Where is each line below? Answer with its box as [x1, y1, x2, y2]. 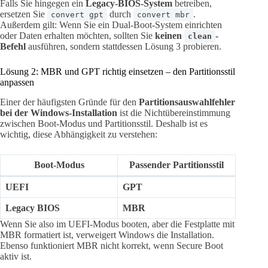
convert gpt [51, 10, 103, 19]
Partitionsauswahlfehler [139, 96, 235, 107]
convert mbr [137, 10, 190, 19]
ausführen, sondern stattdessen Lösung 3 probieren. [26, 41, 221, 51]
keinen [155, 30, 184, 41]
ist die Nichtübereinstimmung [117, 107, 230, 118]
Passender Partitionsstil [129, 159, 224, 170]
